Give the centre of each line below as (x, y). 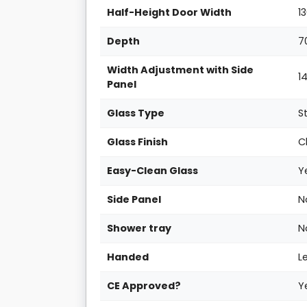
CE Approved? (144, 286)
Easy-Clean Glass (153, 171)
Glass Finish (138, 142)
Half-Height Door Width (170, 13)
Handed (128, 257)
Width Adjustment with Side (181, 70)
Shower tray (139, 229)
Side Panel (134, 200)
